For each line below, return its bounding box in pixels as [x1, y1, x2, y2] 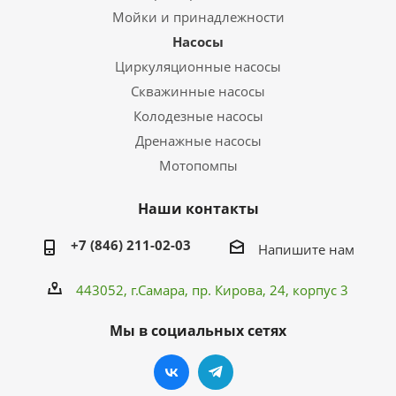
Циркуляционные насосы [115, 57, 281, 75]
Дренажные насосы [134, 132, 262, 149]
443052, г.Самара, [76, 280, 192, 299]
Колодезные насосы [133, 107, 263, 125]
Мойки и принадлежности [111, 8, 285, 26]
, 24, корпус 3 [263, 280, 348, 299]
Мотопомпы [158, 156, 238, 174]
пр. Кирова [192, 280, 263, 299]
